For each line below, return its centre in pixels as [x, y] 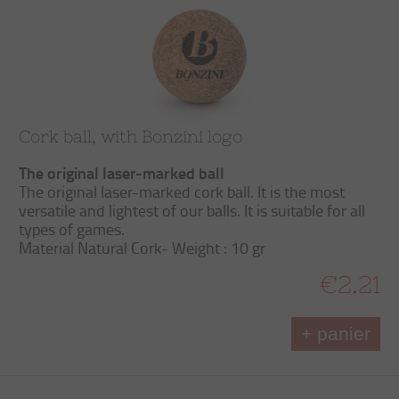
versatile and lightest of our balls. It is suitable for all [192, 210]
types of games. [72, 229]
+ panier [336, 334]
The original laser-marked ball [122, 173]
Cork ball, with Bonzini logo [130, 136]
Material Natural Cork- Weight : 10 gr [142, 248]
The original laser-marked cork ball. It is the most [182, 191]
